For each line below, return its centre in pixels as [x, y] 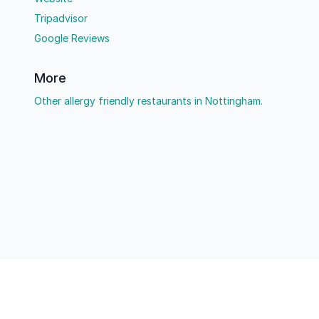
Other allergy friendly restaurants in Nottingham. [148, 101]
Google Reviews [72, 38]
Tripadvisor [61, 18]
